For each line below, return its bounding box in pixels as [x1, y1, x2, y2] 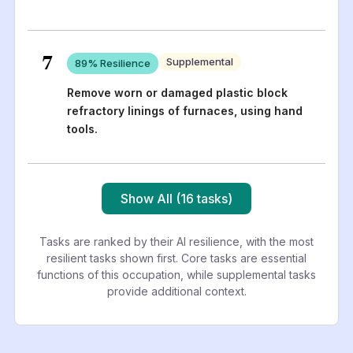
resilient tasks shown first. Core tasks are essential [46, 251, 307, 265]
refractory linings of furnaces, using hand [66, 103, 303, 117]
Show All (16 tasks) [121, 190, 232, 206]
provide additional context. [106, 284, 247, 298]
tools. [66, 121, 98, 136]
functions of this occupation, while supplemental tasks [37, 267, 316, 281]
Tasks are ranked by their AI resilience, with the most [39, 234, 314, 248]
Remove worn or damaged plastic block [66, 85, 288, 99]
